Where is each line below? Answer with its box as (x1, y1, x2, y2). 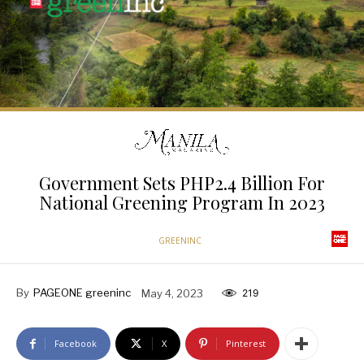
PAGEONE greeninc (33, 286, 131, 300)
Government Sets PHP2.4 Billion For (39, 171, 325, 196)
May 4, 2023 (141, 286, 203, 300)
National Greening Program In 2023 (39, 190, 325, 215)
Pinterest (226, 337, 266, 350)
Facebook (54, 337, 97, 350)
